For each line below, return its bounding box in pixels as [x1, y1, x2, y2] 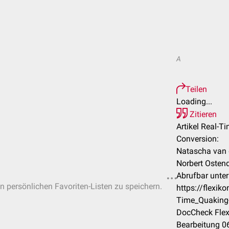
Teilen [186, 84, 207, 94]
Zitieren [188, 109, 217, 119]
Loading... [176, 97, 212, 106]
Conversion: [176, 134, 219, 144]
